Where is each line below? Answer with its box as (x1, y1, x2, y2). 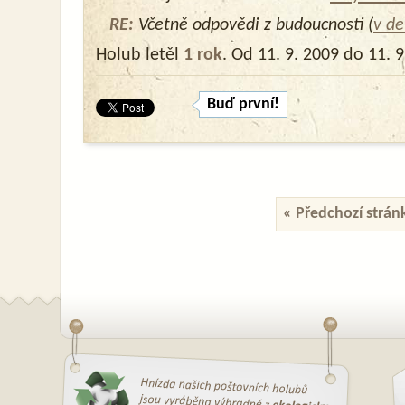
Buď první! (207, 96, 279, 113)
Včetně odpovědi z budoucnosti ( (134, 16, 373, 34)
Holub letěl (96, 46, 184, 64)
